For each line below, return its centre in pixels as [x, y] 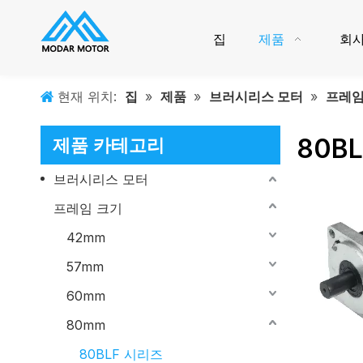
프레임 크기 [88, 208]
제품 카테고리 [109, 145]
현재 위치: [87, 96]
